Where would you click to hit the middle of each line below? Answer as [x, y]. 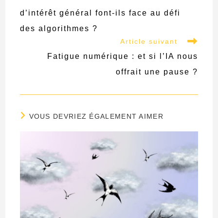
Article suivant [149, 41]
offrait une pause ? [157, 72]
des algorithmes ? [59, 28]
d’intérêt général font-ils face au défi [100, 13]
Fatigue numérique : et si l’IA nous [122, 56]
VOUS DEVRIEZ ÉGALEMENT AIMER [96, 116]
